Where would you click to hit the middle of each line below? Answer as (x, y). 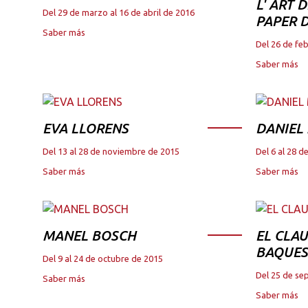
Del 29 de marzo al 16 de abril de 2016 (119, 12)
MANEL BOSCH (89, 235)
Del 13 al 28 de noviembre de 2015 (111, 151)
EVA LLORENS (86, 128)
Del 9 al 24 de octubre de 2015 (103, 258)
